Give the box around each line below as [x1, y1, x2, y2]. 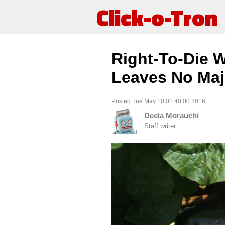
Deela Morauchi [144, 111, 199, 120]
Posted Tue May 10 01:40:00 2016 [111, 97, 205, 105]
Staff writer [144, 122, 176, 130]
